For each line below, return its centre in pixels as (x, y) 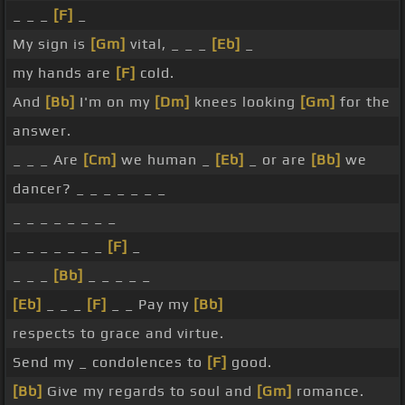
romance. (328, 391)
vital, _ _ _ (169, 44)
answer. (42, 131)
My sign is (52, 44)
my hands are (64, 73)
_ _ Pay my (150, 305)
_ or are (278, 160)
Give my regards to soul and (150, 391)
